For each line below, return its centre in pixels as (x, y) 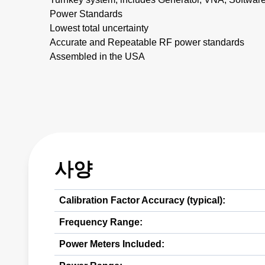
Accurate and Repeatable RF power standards (147, 42)
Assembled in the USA (97, 56)
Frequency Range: (101, 222)
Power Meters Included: (112, 244)
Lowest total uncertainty (99, 28)
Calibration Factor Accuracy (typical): (142, 200)
